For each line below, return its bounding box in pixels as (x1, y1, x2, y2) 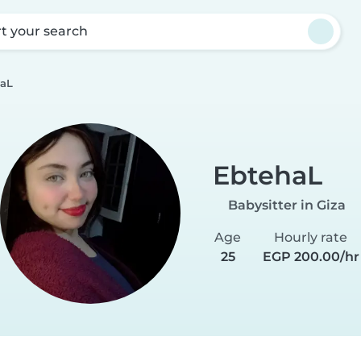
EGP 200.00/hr (262, 248, 359, 264)
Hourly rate (274, 229, 348, 245)
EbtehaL (213, 159, 322, 191)
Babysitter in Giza (228, 197, 346, 213)
